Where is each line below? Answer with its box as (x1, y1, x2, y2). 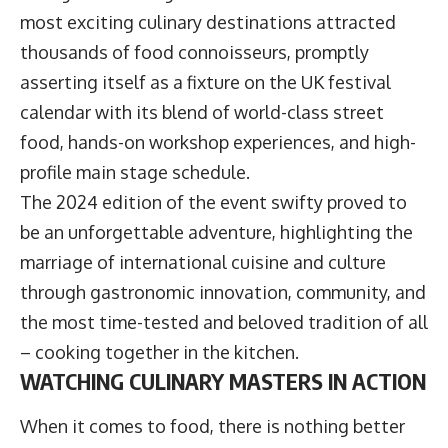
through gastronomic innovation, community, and (20, 281, 426, 304)
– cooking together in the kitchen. (20, 341, 303, 364)
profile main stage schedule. (20, 161, 254, 184)
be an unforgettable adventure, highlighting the (20, 221, 413, 244)
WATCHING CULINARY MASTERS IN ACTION (20, 367, 426, 396)
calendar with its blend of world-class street (20, 101, 384, 124)
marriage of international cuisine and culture (20, 251, 386, 274)
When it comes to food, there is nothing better (20, 415, 405, 438)
